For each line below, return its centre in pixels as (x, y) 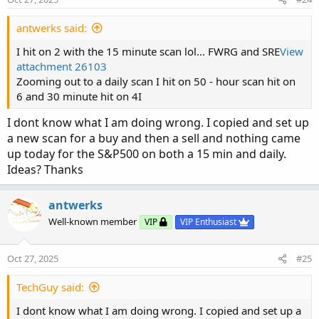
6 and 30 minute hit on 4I (79, 96)
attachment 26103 (62, 66)
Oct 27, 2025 (33, 258)
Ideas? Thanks (45, 169)
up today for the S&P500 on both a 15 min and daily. (147, 153)
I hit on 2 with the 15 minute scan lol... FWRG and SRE (148, 51)
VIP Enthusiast (209, 221)
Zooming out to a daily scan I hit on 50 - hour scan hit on (156, 81)
